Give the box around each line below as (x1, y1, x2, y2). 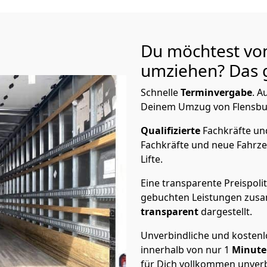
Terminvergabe (181, 86, 252, 99)
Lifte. (141, 153, 165, 166)
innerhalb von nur (141, 243, 222, 256)
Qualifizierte (141, 124, 203, 137)
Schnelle (141, 86, 181, 99)
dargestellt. (201, 205, 252, 218)
